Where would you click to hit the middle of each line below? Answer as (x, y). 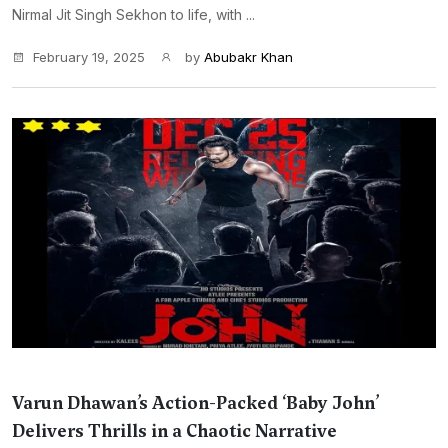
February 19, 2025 (89, 57)
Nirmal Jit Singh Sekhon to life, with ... (133, 14)
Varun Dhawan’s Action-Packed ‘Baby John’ (195, 403)
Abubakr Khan (248, 57)
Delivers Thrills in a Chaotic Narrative (174, 431)
